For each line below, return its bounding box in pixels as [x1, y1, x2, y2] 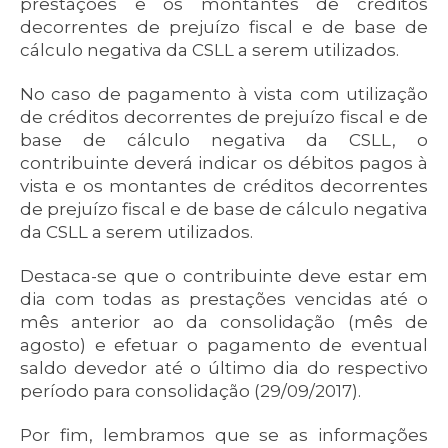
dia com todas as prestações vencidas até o [20, 289, 428, 309]
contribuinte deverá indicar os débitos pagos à [20, 153, 428, 173]
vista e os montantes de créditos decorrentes [20, 176, 428, 196]
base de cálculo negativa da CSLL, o [20, 130, 428, 150]
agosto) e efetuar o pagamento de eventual [20, 335, 428, 355]
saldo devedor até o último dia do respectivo [20, 358, 428, 378]
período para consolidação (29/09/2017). [20, 381, 361, 401]
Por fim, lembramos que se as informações [20, 425, 428, 445]
